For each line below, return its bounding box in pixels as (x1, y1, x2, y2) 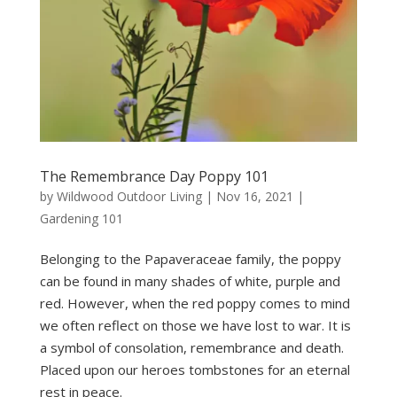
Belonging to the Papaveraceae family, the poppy (39, 250, 341, 269)
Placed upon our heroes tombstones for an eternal (39, 361, 350, 379)
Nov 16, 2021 (215, 188, 293, 206)
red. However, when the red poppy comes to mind (39, 294, 350, 313)
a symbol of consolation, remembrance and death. (39, 339, 344, 357)
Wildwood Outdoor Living (56, 188, 202, 206)
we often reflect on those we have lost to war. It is (39, 316, 351, 335)
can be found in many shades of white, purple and (39, 272, 340, 291)
